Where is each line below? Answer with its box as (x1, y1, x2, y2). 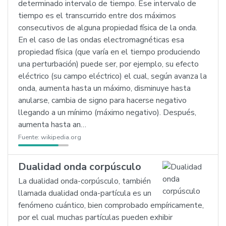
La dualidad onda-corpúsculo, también (18, 176, 151, 187)
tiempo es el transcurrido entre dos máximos (18, 10, 176, 21)
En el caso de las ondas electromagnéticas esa (18, 34, 184, 45)
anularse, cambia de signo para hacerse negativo (18, 95, 187, 106)
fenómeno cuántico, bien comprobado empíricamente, (18, 200, 204, 211)
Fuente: (18, 133, 41, 142)
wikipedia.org (41, 133, 81, 142)
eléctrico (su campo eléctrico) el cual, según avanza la (18, 71, 207, 82)
